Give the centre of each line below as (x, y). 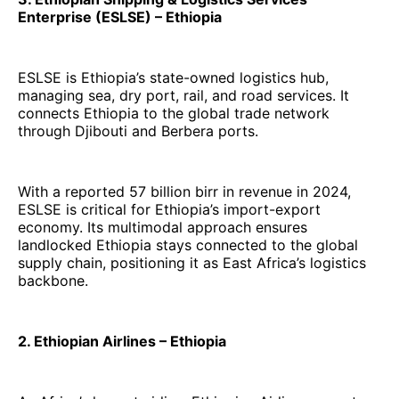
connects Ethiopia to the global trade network (174, 113)
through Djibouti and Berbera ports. (138, 130)
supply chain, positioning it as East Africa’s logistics (192, 262)
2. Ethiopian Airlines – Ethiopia (122, 341)
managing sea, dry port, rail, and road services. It (183, 95)
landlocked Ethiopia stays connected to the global (188, 244)
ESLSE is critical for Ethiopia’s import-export (169, 209)
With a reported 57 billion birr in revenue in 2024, (184, 191)
